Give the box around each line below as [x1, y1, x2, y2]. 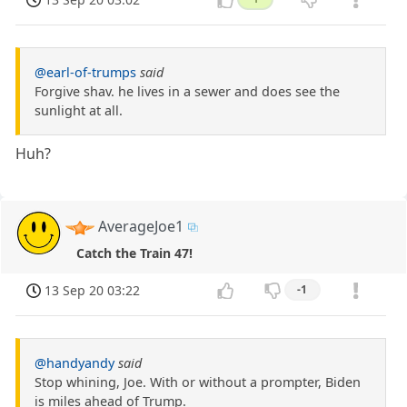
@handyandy [35, 354, 114, 372]
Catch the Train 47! [75, 244, 193, 263]
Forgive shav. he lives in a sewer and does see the [35, 82, 340, 100]
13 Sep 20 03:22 [45, 282, 141, 300]
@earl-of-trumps [35, 63, 136, 81]
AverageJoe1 [98, 215, 184, 236]
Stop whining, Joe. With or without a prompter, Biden [35, 373, 361, 392]
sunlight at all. [35, 101, 123, 119]
